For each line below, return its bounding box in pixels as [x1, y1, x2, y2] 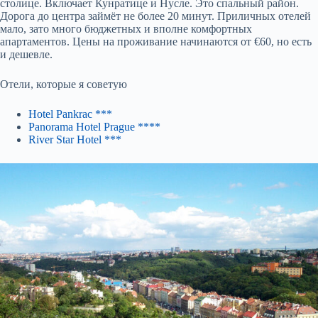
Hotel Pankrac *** [28, 108, 112, 121]
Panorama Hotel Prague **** [28, 121, 160, 133]
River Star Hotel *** [28, 133, 121, 146]
